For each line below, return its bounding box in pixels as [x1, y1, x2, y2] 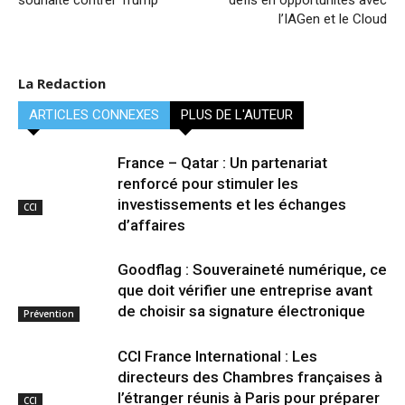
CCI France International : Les [118, 347, 317, 365]
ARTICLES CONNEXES [29, 107, 159, 123]
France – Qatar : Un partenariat [118, 154, 327, 172]
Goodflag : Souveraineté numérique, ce [118, 260, 387, 278]
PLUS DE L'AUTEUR [181, 107, 293, 123]
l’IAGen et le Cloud [278, 11, 387, 27]
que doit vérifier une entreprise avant [118, 281, 372, 299]
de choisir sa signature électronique [118, 302, 365, 320]
